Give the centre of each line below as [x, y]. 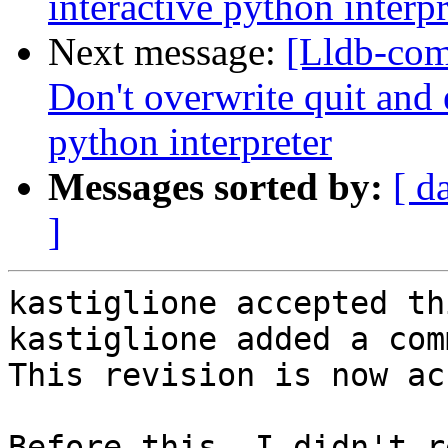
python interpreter [190, 142]
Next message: [167, 52]
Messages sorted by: [215, 187]
